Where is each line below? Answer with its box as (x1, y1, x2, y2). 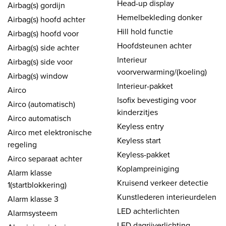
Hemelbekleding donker (117, 11, 202, 23)
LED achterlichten (117, 205, 180, 216)
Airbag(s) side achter (8, 41, 79, 53)
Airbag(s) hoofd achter (8, 13, 85, 25)
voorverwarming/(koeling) (117, 66, 207, 77)
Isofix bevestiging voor (117, 94, 196, 105)
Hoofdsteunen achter (117, 39, 192, 51)
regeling (8, 138, 37, 150)
